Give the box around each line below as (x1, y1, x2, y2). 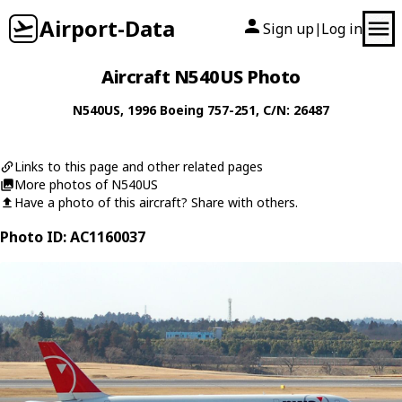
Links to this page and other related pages (14, 158, 263, 175)
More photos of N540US (14, 176, 158, 193)
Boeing (160, 101, 204, 118)
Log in (321, 19, 363, 39)
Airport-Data (39, 13, 175, 43)
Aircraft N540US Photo (101, 65, 301, 89)
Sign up (263, 19, 314, 39)
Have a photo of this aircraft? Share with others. (14, 194, 298, 211)
